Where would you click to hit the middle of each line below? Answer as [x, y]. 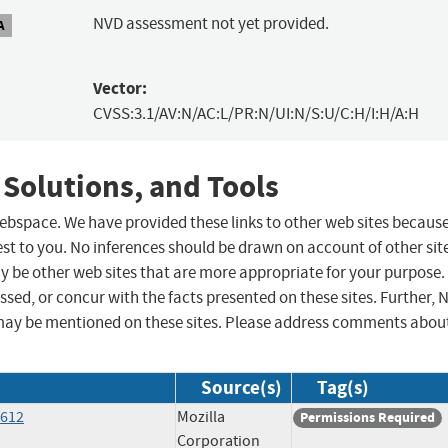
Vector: [119, 89]
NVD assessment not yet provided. [210, 24]
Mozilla [201, 417]
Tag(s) [343, 388]
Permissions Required [367, 418]
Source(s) [241, 388]
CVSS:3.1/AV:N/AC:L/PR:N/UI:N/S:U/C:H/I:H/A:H [255, 114]
